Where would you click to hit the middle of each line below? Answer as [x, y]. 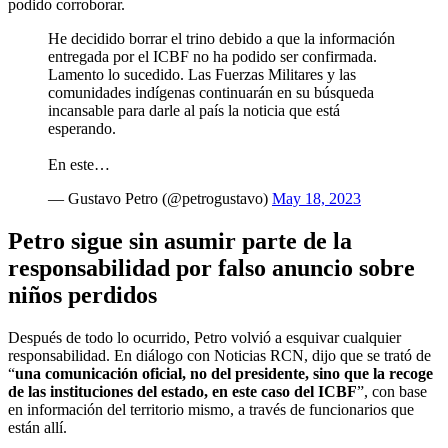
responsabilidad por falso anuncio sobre [211, 267]
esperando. [82, 129]
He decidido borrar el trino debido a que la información [221, 39]
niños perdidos [82, 294]
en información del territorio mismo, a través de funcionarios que [211, 409]
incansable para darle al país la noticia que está [194, 111]
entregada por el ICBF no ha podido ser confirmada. [212, 57]
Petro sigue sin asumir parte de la [180, 240]
